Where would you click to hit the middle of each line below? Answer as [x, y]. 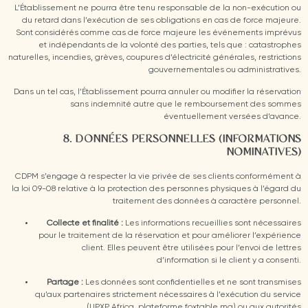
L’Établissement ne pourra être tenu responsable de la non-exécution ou [158, 8]
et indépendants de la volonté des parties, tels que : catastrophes [170, 45]
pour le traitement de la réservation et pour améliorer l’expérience [170, 235]
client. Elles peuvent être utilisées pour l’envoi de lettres [191, 248]
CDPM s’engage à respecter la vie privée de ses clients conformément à [158, 176]
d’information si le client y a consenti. [229, 260]
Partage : [65, 283]
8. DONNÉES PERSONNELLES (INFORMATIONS [182, 139]
